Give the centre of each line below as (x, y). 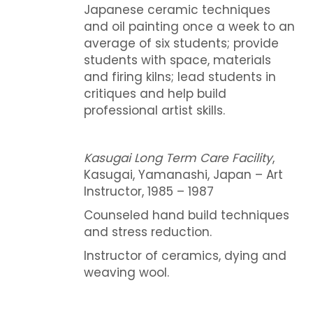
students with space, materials (177, 60)
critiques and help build (155, 93)
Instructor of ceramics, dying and (185, 255)
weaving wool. (126, 272)
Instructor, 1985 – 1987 (148, 191)
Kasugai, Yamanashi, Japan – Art (183, 174)
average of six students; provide (181, 43)
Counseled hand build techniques (186, 215)
